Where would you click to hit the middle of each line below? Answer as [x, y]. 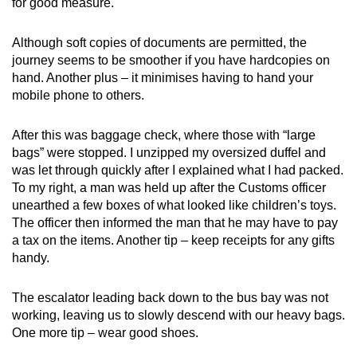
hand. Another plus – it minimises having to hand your [163, 78]
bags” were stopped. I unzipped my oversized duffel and [169, 153]
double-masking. [104, 110]
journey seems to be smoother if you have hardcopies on [171, 61]
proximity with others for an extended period [179, 75]
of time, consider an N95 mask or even [165, 92]
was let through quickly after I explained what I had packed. [178, 171]
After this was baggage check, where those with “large [164, 135]
